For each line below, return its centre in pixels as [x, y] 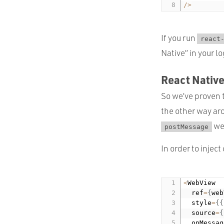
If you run [179, 37]
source [200, 212]
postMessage [186, 126]
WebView [202, 182]
